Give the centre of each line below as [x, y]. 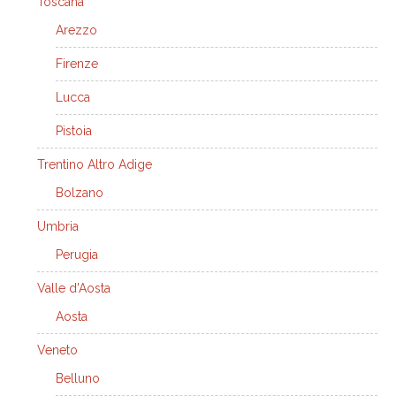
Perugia [77, 255]
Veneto [57, 350]
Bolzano [80, 193]
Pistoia [74, 131]
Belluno [78, 378]
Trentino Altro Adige [95, 164]
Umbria [58, 226]
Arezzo [76, 30]
